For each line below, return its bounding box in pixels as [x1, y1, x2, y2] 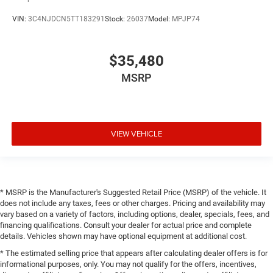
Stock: [105, 14, 127, 23]
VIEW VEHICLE [111, 127, 162, 139]
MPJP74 [172, 14, 200, 23]
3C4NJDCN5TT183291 [28, 14, 105, 23]
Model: [148, 14, 172, 23]
